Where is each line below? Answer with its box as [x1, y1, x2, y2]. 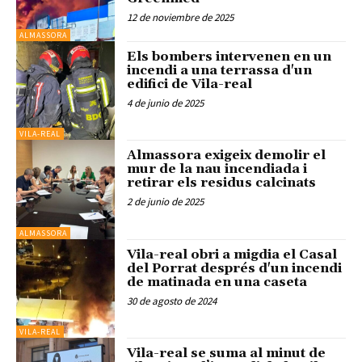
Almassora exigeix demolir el [127, 147, 326, 164]
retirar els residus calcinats [127, 175, 317, 192]
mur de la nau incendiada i [127, 161, 308, 178]
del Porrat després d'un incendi [127, 259, 343, 276]
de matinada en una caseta [127, 273, 308, 290]
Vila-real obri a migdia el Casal [127, 246, 338, 263]
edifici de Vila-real [127, 75, 253, 92]
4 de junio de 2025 [127, 95, 204, 110]
